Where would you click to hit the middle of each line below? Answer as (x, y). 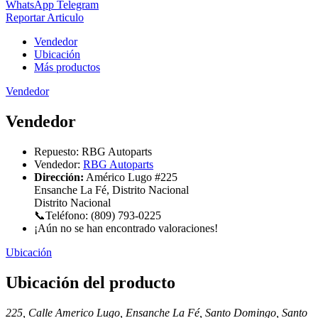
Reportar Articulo (45, 18)
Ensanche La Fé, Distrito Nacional (111, 190)
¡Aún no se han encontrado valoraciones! (126, 229)
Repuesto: (56, 152)
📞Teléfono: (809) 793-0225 (98, 216)
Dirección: (59, 177)
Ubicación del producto (91, 282)
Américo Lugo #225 (132, 177)
